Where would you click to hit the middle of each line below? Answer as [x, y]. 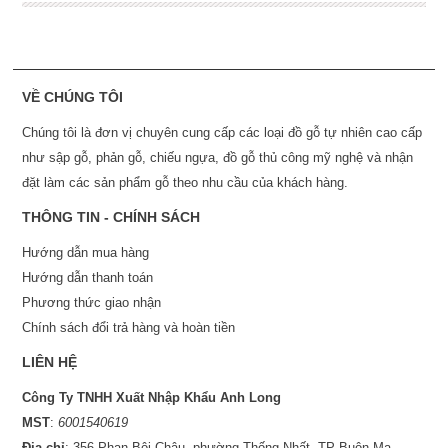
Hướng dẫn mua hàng [85, 252]
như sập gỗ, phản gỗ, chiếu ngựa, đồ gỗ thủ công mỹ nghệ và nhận [217, 157]
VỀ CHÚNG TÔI [72, 96]
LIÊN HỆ [49, 361]
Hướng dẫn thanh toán [87, 277]
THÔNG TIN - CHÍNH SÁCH [110, 216]
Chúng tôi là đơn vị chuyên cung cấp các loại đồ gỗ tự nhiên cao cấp [221, 132]
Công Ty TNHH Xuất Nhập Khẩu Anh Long [151, 397]
